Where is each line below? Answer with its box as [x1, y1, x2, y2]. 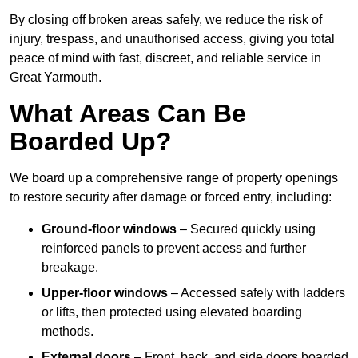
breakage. [42, 261, 98, 275]
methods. [42, 324, 93, 339]
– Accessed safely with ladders [168, 286, 345, 300]
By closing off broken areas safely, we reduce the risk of [10, 13, 322, 27]
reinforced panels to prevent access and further [42, 241, 306, 256]
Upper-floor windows [42, 286, 168, 300]
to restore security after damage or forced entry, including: [10, 190, 332, 205]
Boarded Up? [10, 127, 172, 157]
